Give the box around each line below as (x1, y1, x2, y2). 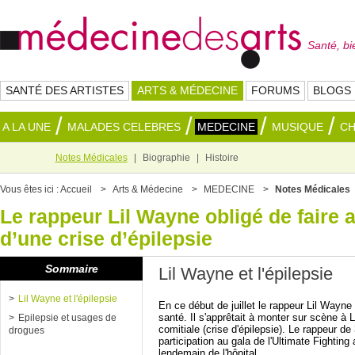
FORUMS (251, 84, 300, 97)
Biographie (142, 152, 190, 163)
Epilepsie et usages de (18, 312, 116, 323)
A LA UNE (2, 120, 51, 133)
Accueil (60, 184, 92, 195)
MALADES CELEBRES (67, 120, 181, 133)
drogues (9, 325, 44, 336)
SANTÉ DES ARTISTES (6, 84, 124, 97)
